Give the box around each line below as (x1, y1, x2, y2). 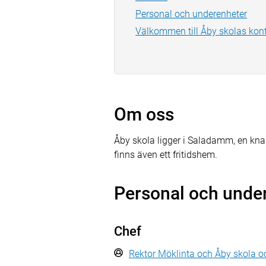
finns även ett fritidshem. (114, 149, 217, 160)
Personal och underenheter (135, 8, 247, 20)
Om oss (114, 104, 174, 125)
